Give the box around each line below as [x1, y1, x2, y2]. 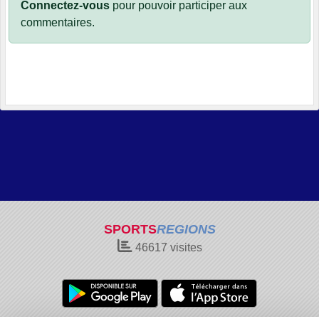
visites [167, 241, 202, 253]
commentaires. [21, 16, 95, 29]
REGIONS [156, 222, 216, 236]
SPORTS [103, 222, 157, 236]
